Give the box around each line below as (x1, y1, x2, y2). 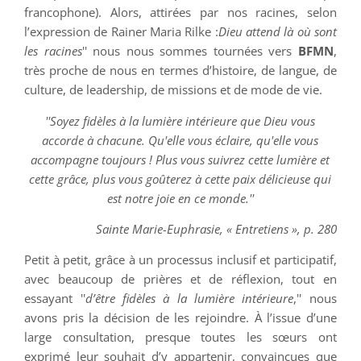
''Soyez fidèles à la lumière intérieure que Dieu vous (45, 112, 316, 129)
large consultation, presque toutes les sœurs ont (24, 329, 337, 346)
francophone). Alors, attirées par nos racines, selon (24, 4, 337, 21)
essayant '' (24, 290, 85, 307)
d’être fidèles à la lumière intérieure (85, 290, 294, 307)
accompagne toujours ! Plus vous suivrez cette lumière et (31, 151, 330, 168)
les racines (24, 43, 82, 60)
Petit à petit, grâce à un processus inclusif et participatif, (24, 251, 337, 268)
